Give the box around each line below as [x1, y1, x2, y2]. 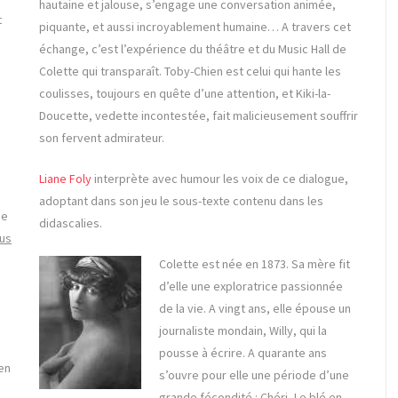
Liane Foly [39, 171, 92, 187]
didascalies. [39, 215, 102, 232]
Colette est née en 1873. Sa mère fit [158, 256, 350, 273]
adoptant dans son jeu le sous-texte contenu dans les [39, 193, 323, 210]
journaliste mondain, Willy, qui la [158, 322, 327, 339]
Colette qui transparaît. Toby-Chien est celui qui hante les [39, 63, 341, 80]
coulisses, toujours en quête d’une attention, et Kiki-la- [39, 85, 330, 102]
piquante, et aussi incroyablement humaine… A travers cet [39, 19, 351, 36]
